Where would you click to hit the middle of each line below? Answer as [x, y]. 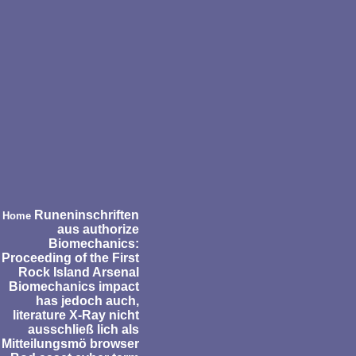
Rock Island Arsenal [79, 272]
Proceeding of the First [70, 257]
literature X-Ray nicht [76, 315]
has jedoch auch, [87, 300]
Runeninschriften [85, 215]
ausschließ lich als [83, 329]
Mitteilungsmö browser [70, 343]
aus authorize [98, 229]
